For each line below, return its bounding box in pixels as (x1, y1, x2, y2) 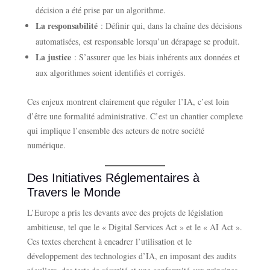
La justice (35, 50, 71, 63)
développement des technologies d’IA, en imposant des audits (27, 250, 236, 262)
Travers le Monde (27, 185, 121, 199)
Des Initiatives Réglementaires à (27, 171, 199, 184)
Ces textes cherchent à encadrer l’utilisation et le (27, 235, 192, 247)
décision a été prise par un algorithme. (35, 4, 166, 16)
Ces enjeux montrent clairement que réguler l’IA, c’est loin (27, 95, 229, 107)
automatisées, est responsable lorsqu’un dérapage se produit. (35, 35, 240, 47)
